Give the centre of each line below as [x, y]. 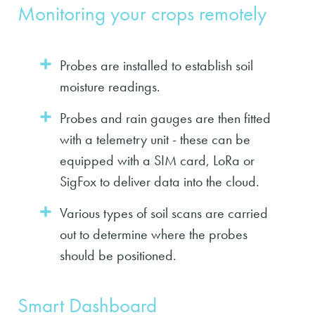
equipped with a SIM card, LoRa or [157, 161]
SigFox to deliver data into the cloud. [160, 182]
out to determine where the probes [154, 234]
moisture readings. [110, 87]
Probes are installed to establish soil [156, 66]
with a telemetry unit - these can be [155, 140]
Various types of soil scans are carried [164, 213]
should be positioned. [118, 256]
